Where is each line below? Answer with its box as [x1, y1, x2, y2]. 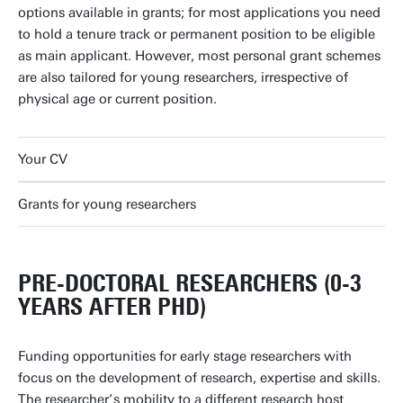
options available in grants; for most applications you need [18, 4, 381, 22]
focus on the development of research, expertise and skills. [18, 370, 381, 387]
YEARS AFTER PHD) [18, 292, 206, 322]
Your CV [18, 151, 67, 168]
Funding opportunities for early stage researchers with [18, 348, 352, 365]
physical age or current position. [18, 91, 217, 108]
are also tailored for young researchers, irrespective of [18, 69, 348, 86]
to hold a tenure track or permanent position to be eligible [18, 26, 375, 43]
